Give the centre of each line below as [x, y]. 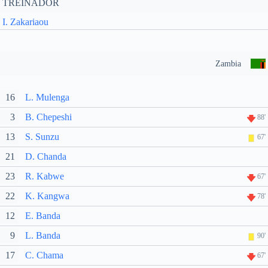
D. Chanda [46, 156]
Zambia [228, 64]
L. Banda [43, 235]
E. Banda [43, 216]
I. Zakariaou [25, 22]
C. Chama [44, 255]
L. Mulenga [47, 97]
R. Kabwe [45, 176]
